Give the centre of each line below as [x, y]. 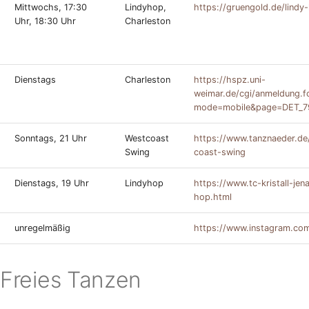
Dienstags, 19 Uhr [52, 183]
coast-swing [220, 152]
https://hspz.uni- [230, 80]
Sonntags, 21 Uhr [51, 138]
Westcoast [147, 138]
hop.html [213, 197]
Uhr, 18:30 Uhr [45, 21]
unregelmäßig [42, 228]
